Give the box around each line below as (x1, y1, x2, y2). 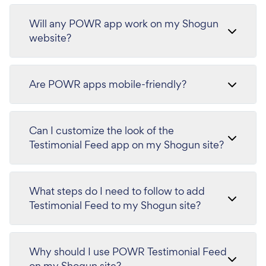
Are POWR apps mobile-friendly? (29, 77, 186, 91)
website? (29, 30, 71, 45)
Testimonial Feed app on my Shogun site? (29, 137, 224, 151)
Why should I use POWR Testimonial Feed (29, 244, 227, 258)
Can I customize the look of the (29, 123, 174, 137)
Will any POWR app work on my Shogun (29, 16, 218, 30)
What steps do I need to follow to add (29, 183, 205, 198)
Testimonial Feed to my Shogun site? (29, 198, 201, 212)
